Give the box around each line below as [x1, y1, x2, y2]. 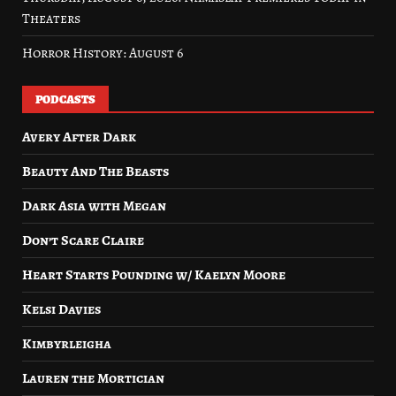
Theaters [22, 9, 80, 28]
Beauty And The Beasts [22, 162, 169, 181]
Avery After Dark [22, 127, 136, 147]
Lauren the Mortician [22, 369, 164, 388]
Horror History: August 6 [22, 43, 183, 63]
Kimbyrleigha [22, 334, 111, 354]
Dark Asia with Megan [22, 196, 166, 216]
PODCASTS [35, 91, 95, 108]
